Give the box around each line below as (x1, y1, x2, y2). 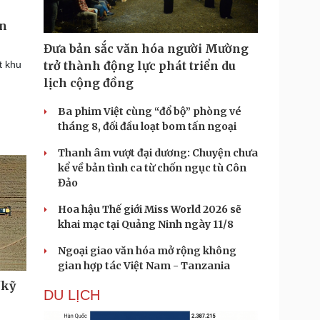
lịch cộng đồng (44, 76, 134, 90)
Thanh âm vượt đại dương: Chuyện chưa (58, 146, 258, 159)
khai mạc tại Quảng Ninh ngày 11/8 (58, 218, 234, 231)
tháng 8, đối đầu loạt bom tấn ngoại (58, 120, 236, 133)
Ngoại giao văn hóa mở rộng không (58, 244, 236, 257)
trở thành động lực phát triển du (44, 59, 236, 73)
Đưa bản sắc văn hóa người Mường (44, 41, 249, 56)
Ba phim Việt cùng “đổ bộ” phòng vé (58, 105, 241, 118)
